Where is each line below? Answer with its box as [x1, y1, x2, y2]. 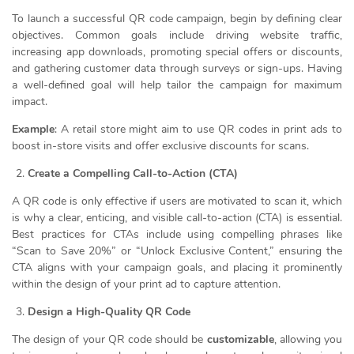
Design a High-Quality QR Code [28, 303, 190, 319]
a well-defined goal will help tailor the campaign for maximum [12, 77, 342, 92]
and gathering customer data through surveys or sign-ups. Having [12, 60, 342, 76]
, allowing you [273, 331, 343, 347]
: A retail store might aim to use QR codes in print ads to [55, 121, 342, 137]
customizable [206, 331, 274, 347]
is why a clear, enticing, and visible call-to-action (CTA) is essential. [12, 209, 342, 225]
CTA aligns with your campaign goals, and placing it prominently [12, 259, 342, 275]
